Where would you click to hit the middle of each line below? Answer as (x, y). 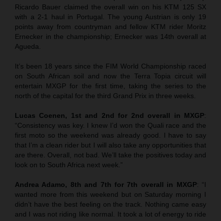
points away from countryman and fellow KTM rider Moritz (110, 26)
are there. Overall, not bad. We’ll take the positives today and (110, 155)
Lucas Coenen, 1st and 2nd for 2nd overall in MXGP (110, 115)
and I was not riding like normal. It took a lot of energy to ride (110, 214)
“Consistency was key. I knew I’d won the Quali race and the (110, 125)
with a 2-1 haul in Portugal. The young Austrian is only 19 (110, 17)
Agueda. (28, 46)
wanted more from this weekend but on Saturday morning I (110, 194)
